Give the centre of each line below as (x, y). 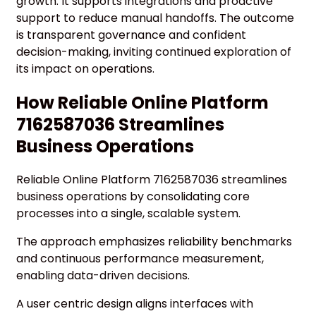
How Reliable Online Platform (142, 102)
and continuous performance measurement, (140, 258)
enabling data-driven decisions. (103, 275)
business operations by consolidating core (133, 196)
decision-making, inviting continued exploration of (154, 51)
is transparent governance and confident (131, 35)
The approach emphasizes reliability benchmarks (154, 241)
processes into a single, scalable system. (128, 213)
